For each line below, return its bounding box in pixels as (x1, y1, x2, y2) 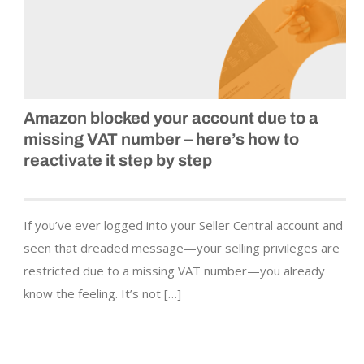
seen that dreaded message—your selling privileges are (24, 240, 340, 257)
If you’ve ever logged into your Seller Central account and (24, 217, 343, 234)
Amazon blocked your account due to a (24, 109, 318, 128)
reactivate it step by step (24, 151, 212, 170)
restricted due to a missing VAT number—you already (24, 262, 325, 279)
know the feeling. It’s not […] (24, 285, 181, 302)
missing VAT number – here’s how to (24, 130, 299, 149)
